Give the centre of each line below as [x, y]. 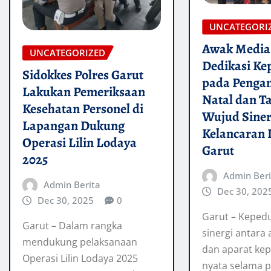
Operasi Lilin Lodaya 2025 [80, 259]
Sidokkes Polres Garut [83, 75]
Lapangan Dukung [73, 126]
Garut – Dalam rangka [72, 226]
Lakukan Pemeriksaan [84, 92]
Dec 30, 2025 [65, 200]
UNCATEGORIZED [67, 52]
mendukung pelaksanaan [80, 242]
